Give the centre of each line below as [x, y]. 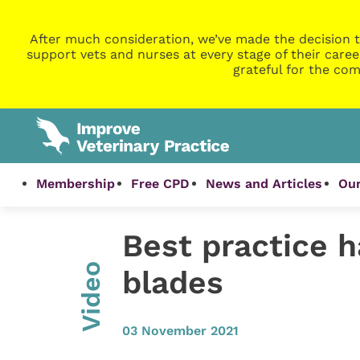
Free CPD [161, 184]
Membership [76, 184]
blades [172, 283]
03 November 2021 [180, 330]
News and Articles [264, 184]
